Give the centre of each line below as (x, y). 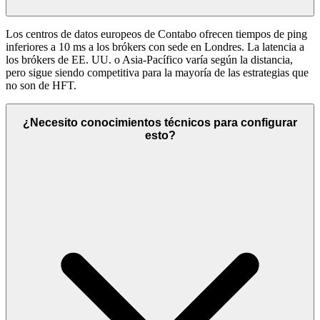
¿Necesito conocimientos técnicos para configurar (160, 123)
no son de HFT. (41, 85)
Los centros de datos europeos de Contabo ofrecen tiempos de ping (156, 34)
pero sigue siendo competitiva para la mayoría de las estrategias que (157, 72)
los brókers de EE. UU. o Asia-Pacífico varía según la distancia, (149, 59)
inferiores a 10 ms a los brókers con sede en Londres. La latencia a (155, 46)
